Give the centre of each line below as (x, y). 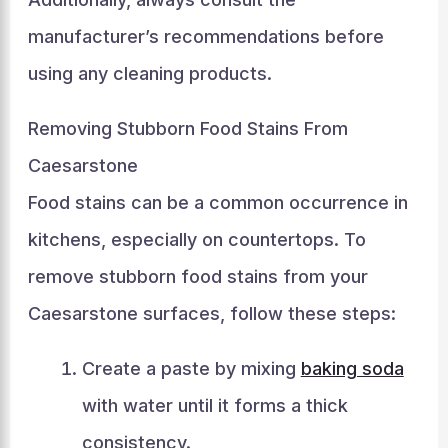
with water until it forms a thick (214, 405)
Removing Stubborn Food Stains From (187, 128)
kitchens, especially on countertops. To (196, 239)
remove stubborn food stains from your (197, 276)
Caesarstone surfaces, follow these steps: (211, 313)
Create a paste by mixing (191, 368)
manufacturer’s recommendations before (205, 36)
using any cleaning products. (149, 73)
